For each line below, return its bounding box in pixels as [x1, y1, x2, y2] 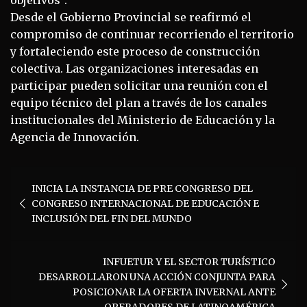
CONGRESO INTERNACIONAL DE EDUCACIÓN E [32, 197, 259, 210]
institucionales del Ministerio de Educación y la [10, 112, 275, 127]
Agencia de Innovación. [10, 130, 139, 144]
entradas [10, 209, 84, 232]
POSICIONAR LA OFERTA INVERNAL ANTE [73, 285, 275, 298]
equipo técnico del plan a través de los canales [10, 95, 267, 110]
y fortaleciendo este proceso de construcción [10, 44, 260, 58]
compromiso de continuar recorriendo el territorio [10, 27, 294, 41]
